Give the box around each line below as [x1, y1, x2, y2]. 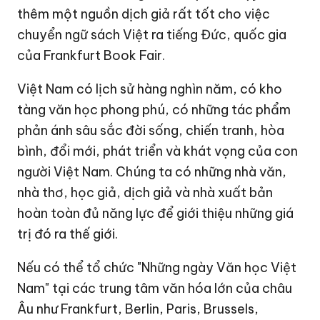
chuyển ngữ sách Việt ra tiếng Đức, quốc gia [17, 26, 287, 43]
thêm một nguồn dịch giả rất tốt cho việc [17, 5, 271, 22]
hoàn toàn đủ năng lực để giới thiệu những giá [17, 204, 294, 221]
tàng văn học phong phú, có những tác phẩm [17, 101, 291, 118]
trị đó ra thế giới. [17, 225, 119, 242]
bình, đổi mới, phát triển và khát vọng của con [17, 142, 299, 159]
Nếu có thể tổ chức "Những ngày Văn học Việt [17, 259, 297, 276]
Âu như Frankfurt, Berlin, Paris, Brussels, [17, 300, 259, 317]
